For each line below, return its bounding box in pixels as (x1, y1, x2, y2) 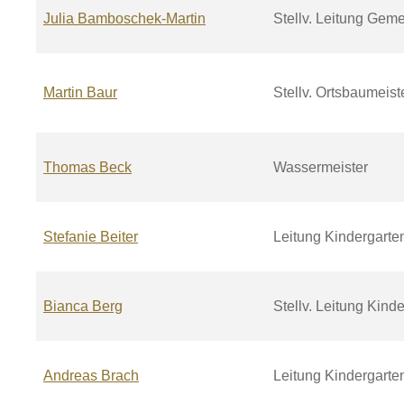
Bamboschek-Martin (78, 11, 206, 26)
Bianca (43, 298, 88, 314)
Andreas (43, 368, 97, 383)
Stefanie (43, 229, 96, 244)
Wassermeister (273, 160, 368, 175)
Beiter (100, 229, 138, 244)
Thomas (43, 160, 99, 175)
